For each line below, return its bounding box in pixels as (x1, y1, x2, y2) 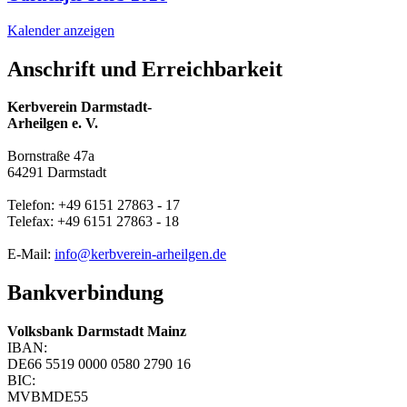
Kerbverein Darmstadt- (7, 99, 152, 115)
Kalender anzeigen (7, 22, 114, 38)
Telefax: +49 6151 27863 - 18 (7, 213, 179, 230)
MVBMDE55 (7, 389, 88, 405)
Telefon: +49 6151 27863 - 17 (7, 197, 180, 213)
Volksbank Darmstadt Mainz (7, 323, 186, 340)
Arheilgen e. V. (7, 115, 98, 132)
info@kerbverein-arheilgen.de (55, 246, 226, 263)
